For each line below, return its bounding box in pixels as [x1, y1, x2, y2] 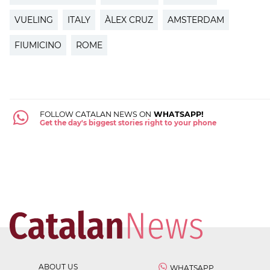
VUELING [14, 14, 53, 25]
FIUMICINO [14, 39, 61, 51]
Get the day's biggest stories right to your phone [39, 119, 216, 128]
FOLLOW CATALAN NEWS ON [39, 110, 151, 119]
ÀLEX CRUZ [105, 14, 153, 25]
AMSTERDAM [168, 14, 224, 25]
